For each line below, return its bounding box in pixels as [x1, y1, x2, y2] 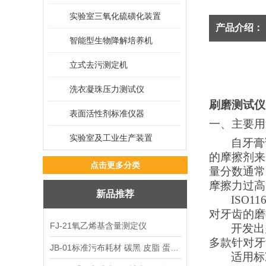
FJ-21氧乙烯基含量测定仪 [50, 221, 147, 230]
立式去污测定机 [69, 60, 128, 69]
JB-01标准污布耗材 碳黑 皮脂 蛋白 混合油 [170, 243, 179, 252]
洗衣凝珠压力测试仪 [69, 84, 144, 94]
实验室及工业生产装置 [69, 133, 153, 142]
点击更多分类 [90, 160, 140, 170]
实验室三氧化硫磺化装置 [69, 11, 161, 21]
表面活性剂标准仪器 [69, 109, 144, 118]
